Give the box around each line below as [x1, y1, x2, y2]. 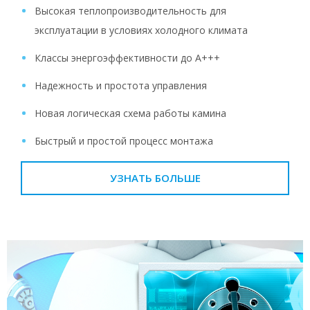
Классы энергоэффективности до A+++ [35, 51, 220, 64]
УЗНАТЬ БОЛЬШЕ [109, 170, 201, 185]
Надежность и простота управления [35, 78, 207, 92]
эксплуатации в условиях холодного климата [35, 23, 248, 37]
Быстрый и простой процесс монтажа [35, 134, 213, 147]
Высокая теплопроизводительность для [35, 3, 226, 17]
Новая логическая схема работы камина [35, 106, 226, 120]
